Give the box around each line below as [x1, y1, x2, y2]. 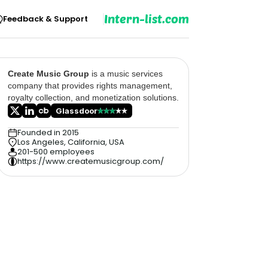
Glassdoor [56, 106, 98, 115]
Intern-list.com [104, 11, 189, 26]
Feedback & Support [3, 13, 88, 25]
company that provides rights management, [8, 81, 172, 90]
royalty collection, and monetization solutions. [8, 93, 179, 102]
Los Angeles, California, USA [17, 136, 124, 148]
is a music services [89, 69, 163, 78]
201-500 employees [17, 146, 95, 157]
